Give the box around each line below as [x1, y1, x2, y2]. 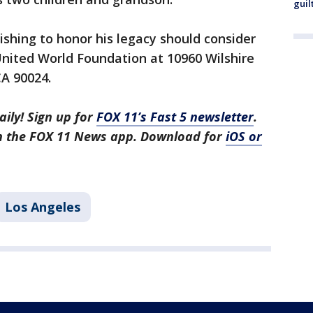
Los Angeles [5, 198, 80, 216]
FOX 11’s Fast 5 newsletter [96, 108, 254, 126]
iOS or [226, 128, 262, 145]
